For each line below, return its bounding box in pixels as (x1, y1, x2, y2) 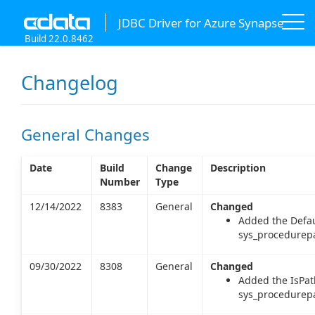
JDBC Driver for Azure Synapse (117, 14, 283, 31)
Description (210, 160, 266, 174)
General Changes (21, 124, 150, 146)
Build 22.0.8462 (25, 32, 94, 45)
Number (99, 174, 140, 188)
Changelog (21, 70, 118, 96)
